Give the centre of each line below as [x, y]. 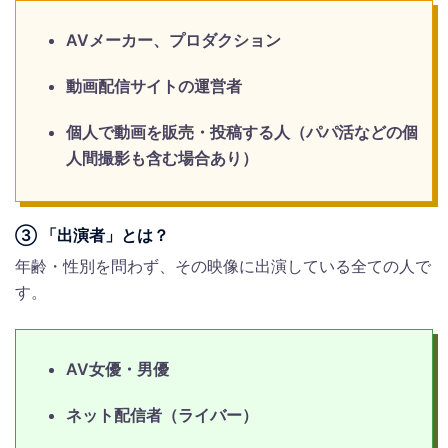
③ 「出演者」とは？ [92, 235]
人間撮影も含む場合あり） [162, 158]
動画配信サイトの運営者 [154, 86]
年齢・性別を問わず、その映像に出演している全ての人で [223, 266]
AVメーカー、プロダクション [173, 40]
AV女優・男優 [117, 369]
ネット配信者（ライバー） [162, 415]
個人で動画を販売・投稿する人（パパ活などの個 [242, 132]
